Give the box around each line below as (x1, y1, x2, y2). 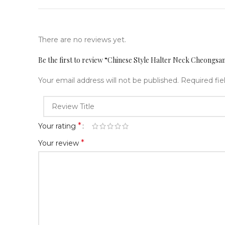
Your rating (38, 121, 78, 131)
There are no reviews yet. (38, 35, 126, 44)
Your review (38, 138, 81, 148)
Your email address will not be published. (38, 75, 179, 85)
